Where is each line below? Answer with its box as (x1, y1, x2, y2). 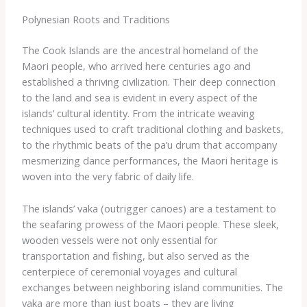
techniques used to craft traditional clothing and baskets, (21, 122, 284, 136)
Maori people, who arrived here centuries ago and (21, 59, 251, 73)
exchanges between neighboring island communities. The (21, 280, 283, 294)
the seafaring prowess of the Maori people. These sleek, (21, 217, 279, 231)
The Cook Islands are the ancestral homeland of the (21, 43, 258, 58)
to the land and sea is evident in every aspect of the (21, 90, 258, 105)
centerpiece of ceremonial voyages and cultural (21, 264, 237, 278)
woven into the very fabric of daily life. (21, 169, 194, 184)
